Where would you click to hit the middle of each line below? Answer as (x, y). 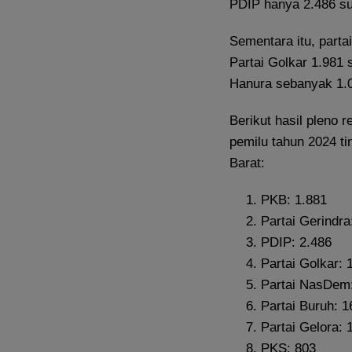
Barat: (247, 163)
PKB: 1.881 (294, 200)
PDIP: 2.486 (296, 242)
